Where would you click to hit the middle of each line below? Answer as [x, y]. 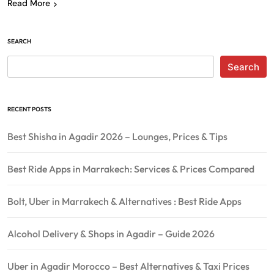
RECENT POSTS [29, 109]
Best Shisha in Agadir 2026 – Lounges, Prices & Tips [117, 137]
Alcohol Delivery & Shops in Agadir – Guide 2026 [111, 234]
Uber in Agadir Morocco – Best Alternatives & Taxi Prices [128, 266]
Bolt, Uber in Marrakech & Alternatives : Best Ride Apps [124, 202]
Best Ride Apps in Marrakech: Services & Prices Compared [131, 169]
